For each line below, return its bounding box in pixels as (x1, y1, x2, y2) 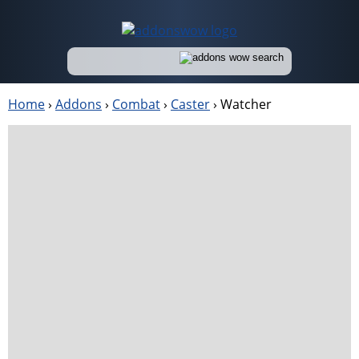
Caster (171, 95, 210, 113)
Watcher (220, 95, 272, 113)
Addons (55, 95, 102, 113)
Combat (112, 95, 160, 113)
